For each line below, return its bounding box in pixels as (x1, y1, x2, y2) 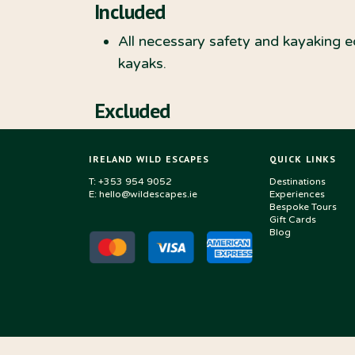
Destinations (269, 175, 326, 187)
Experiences (269, 188, 325, 200)
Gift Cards (269, 213, 316, 225)
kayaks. (118, 54, 166, 72)
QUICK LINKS (269, 152, 337, 165)
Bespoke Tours (269, 200, 337, 212)
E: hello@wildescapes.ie (89, 188, 197, 200)
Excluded (94, 97, 170, 124)
